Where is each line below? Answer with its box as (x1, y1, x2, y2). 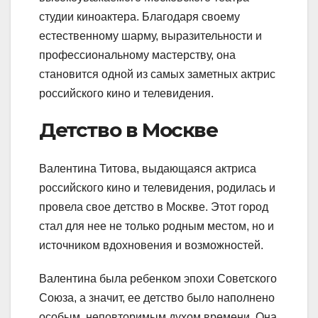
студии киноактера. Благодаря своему (39, 11, 240, 23)
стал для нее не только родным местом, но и (39, 219, 274, 232)
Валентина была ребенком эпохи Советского (39, 272, 277, 285)
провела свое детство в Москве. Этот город (39, 200, 268, 213)
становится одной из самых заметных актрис (39, 68, 275, 81)
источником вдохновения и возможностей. (39, 238, 263, 251)
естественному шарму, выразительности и (39, 30, 262, 43)
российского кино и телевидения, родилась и (39, 181, 275, 194)
